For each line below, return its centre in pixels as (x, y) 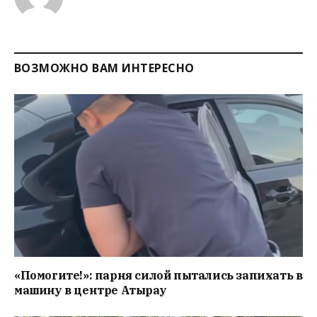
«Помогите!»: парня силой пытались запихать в (158, 275)
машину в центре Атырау (91, 290)
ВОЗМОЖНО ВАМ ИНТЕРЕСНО (104, 68)
